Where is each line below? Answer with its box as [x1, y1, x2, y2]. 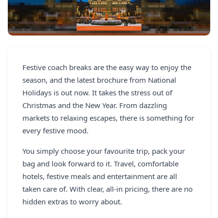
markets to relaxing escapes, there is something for [22, 113, 194, 123]
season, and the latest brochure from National [22, 75, 176, 85]
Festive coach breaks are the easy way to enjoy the [22, 62, 191, 72]
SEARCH [55, 74, 78, 84]
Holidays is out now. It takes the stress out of [22, 88, 172, 97]
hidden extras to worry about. [22, 197, 122, 206]
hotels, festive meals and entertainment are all [22, 171, 177, 181]
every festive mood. [22, 126, 89, 135]
